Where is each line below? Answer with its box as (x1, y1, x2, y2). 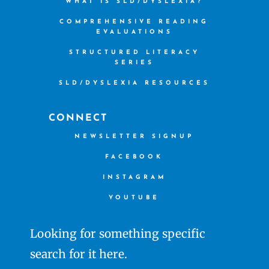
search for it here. (30, 247, 127, 262)
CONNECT (49, 113, 108, 124)
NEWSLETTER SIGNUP (74, 133, 195, 141)
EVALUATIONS (95, 29, 173, 36)
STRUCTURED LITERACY (68, 49, 200, 56)
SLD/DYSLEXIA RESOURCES (58, 80, 210, 87)
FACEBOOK (105, 154, 164, 161)
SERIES (114, 59, 154, 67)
